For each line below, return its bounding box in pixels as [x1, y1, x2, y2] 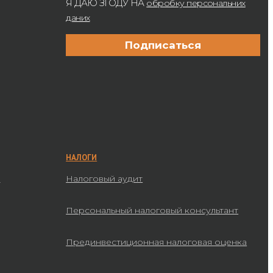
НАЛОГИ [66, 152, 97, 163]
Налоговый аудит [66, 173, 143, 185]
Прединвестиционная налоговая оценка [66, 236, 247, 248]
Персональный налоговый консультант [66, 205, 239, 216]
